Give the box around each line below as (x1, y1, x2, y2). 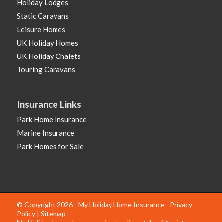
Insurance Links (16, 99, 81, 110)
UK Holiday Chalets (16, 52, 81, 61)
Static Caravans (16, 11, 69, 21)
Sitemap (40, 209, 66, 218)
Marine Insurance (16, 128, 74, 138)
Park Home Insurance (16, 115, 87, 124)
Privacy (169, 200, 192, 209)
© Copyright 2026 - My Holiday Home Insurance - (16, 200, 170, 209)
